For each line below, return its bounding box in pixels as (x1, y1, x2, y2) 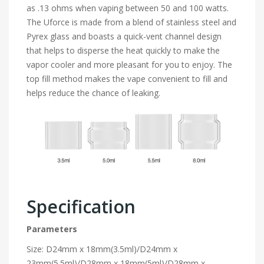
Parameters (27, 223, 77, 235)
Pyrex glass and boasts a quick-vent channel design (27, 31, 222, 42)
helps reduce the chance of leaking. (27, 87, 160, 99)
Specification (27, 194, 136, 219)
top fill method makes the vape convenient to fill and (27, 73, 227, 85)
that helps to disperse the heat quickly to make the (27, 45, 220, 57)
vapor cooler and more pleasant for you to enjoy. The (27, 59, 232, 71)
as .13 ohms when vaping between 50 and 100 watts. (27, 2, 229, 14)
